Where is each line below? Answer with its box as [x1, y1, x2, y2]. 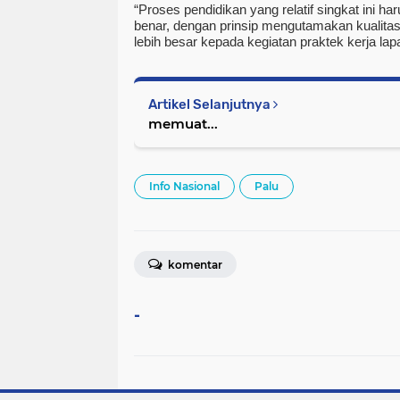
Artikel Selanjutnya [148, 96, 273, 113]
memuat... [148, 115, 218, 133]
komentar [165, 258, 222, 272]
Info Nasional [149, 179, 220, 194]
